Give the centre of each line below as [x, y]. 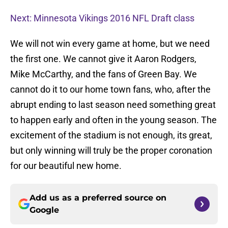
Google [44, 210]
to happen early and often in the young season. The [113, 120]
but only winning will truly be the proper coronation [111, 151]
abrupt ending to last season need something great [113, 105]
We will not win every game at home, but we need [110, 44]
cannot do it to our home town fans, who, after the [110, 90]
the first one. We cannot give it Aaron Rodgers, [103, 59]
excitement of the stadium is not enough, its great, [111, 135]
